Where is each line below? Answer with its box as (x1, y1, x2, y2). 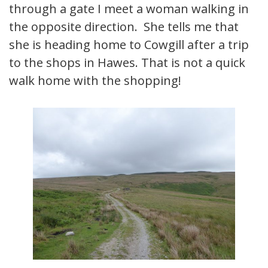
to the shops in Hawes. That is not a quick (9, 54, 245, 71)
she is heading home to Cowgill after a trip (9, 36, 249, 53)
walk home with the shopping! (9, 72, 181, 89)
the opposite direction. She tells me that (9, 19, 239, 35)
